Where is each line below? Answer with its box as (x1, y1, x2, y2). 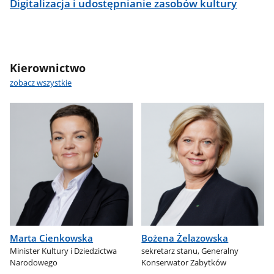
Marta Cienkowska (10, 232, 94, 245)
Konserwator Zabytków (141, 256, 227, 268)
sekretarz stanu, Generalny (141, 245, 239, 256)
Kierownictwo (10, 59, 86, 75)
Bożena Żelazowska (141, 232, 229, 245)
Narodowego (10, 256, 58, 268)
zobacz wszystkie (10, 76, 72, 88)
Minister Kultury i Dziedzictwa (10, 245, 117, 256)
